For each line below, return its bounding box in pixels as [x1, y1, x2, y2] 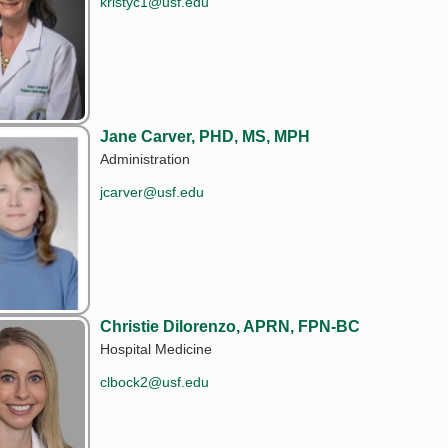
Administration [100, 150, 191, 167]
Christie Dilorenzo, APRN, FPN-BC [100, 317, 361, 335]
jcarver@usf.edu [100, 183, 205, 200]
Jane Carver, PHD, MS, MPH [100, 127, 311, 145]
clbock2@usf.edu [100, 373, 210, 390]
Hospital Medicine [100, 340, 213, 357]
